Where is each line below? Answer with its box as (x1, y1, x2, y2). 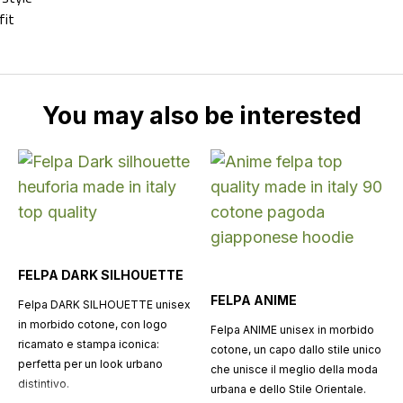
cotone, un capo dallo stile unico (210, 343, 381, 356)
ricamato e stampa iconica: (17, 337, 159, 351)
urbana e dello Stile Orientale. (210, 382, 366, 396)
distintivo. (17, 377, 69, 390)
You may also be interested (41, 101, 362, 130)
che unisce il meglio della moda (210, 363, 378, 376)
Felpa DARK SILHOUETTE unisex (17, 298, 191, 311)
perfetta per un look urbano (17, 357, 163, 371)
